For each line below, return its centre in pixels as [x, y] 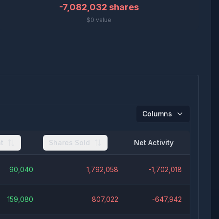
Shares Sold [69, 142]
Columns [157, 114]
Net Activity [154, 142]
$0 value [99, 20]
